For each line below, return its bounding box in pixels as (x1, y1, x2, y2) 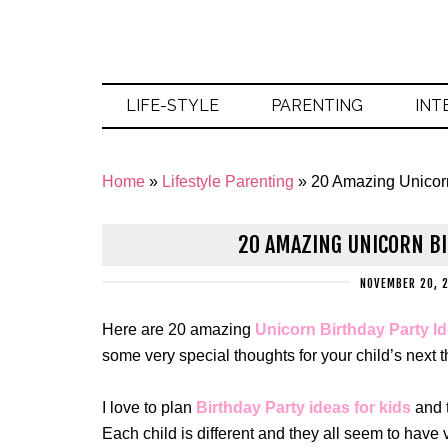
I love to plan (102, 399, 196, 416)
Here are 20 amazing (102, 321, 251, 338)
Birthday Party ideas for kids (196, 399, 411, 416)
